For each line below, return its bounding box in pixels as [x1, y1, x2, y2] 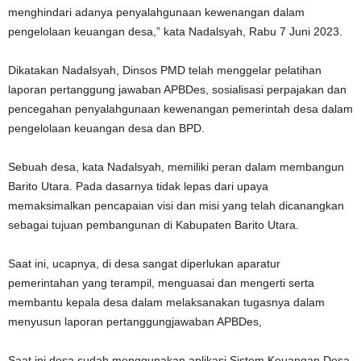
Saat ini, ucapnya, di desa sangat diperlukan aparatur [8, 256, 280, 270]
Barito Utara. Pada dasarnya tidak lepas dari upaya [8, 179, 268, 193]
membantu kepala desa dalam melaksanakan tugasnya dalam [8, 295, 325, 309]
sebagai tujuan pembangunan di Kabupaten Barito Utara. [8, 218, 299, 231]
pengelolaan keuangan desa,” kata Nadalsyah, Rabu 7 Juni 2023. [8, 24, 342, 38]
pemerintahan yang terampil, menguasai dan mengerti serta [8, 276, 314, 289]
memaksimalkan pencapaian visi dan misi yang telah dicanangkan [8, 198, 344, 212]
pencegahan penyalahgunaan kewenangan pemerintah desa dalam [8, 102, 353, 115]
